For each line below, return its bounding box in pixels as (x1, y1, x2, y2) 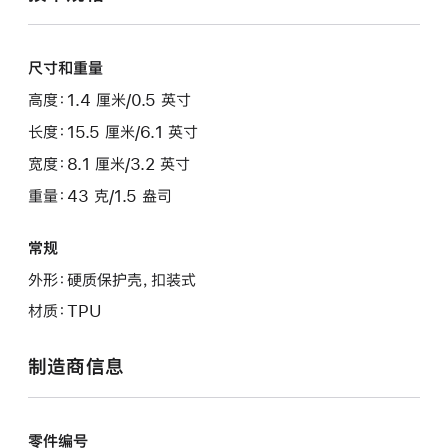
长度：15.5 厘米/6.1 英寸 (28, 122, 198, 140)
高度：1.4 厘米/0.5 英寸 (28, 91, 191, 109)
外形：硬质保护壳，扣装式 (28, 270, 196, 288)
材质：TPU (28, 302, 102, 320)
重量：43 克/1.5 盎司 (28, 186, 172, 204)
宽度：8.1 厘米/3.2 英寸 (28, 154, 190, 172)
